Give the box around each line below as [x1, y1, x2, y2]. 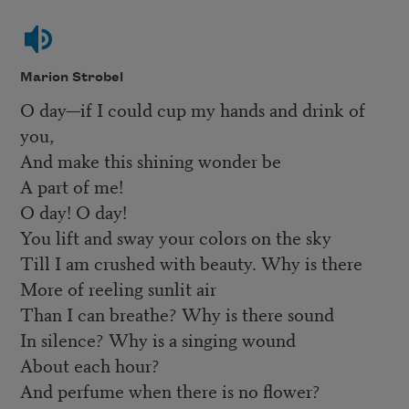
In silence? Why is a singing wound [19, 326, 300, 353]
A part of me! [19, 173, 128, 200]
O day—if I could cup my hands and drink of [19, 96, 365, 123]
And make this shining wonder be [19, 147, 286, 174]
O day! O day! [19, 198, 127, 225]
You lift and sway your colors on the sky [19, 224, 336, 251]
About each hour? [19, 351, 164, 379]
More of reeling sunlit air [19, 275, 221, 302]
